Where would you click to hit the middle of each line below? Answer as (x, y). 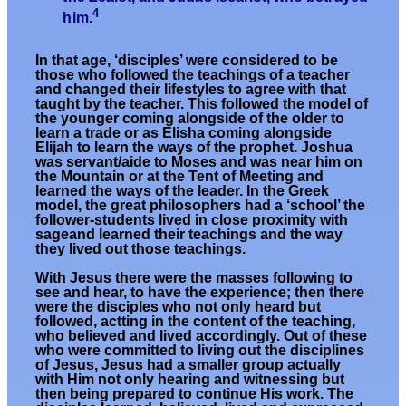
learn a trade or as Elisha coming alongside (184, 132)
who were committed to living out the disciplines (200, 350)
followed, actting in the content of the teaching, (196, 321)
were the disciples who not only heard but (179, 306)
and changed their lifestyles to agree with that (191, 89)
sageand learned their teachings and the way (189, 234)
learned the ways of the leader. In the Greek (183, 190)
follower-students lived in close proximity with (192, 219)
